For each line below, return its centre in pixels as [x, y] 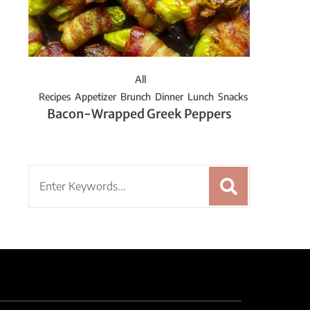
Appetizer [95, 97]
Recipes [55, 97]
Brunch [136, 97]
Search [47, 175]
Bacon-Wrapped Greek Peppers [139, 114]
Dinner [169, 97]
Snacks [233, 97]
